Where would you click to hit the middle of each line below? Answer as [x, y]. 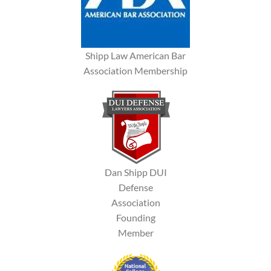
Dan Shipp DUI [135, 172]
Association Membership [135, 70]
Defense [135, 188]
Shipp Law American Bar [135, 55]
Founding [135, 218]
